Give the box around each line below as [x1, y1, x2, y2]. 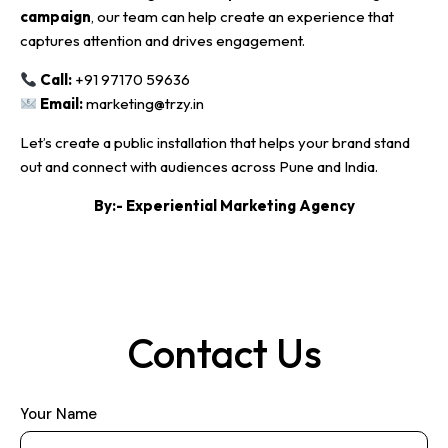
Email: [40, 94, 84, 114]
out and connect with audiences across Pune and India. [20, 157, 378, 177]
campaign [20, 7, 91, 27]
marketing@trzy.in [83, 94, 205, 114]
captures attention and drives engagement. [20, 31, 305, 51]
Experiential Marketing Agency [125, 196, 355, 216]
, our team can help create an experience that [91, 7, 394, 27]
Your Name [20, 404, 97, 425]
